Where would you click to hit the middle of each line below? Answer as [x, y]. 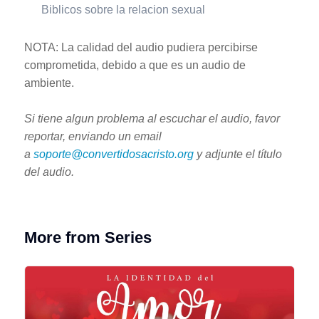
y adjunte [219, 154]
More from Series [88, 237]
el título [263, 154]
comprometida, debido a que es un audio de [135, 65]
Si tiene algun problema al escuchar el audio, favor [152, 118]
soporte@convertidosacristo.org [113, 154]
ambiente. [49, 83]
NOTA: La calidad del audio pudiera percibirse [141, 47]
